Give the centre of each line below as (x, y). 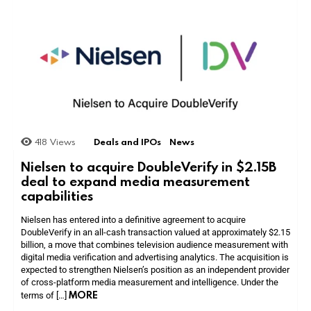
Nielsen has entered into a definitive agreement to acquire (133, 219)
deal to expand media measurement (135, 180)
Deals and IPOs (127, 141)
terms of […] (45, 295)
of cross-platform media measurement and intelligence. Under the (150, 282)
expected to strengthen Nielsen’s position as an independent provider (155, 269)
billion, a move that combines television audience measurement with (154, 244)
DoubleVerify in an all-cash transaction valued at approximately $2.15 (155, 232)
